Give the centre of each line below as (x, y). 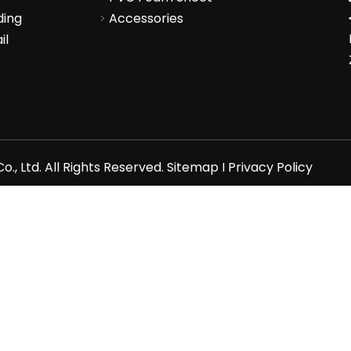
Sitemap (193, 168)
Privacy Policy (270, 168)
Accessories (146, 19)
